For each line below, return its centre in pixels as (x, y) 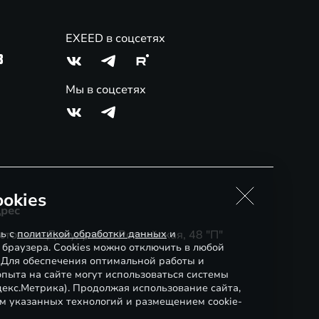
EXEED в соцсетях (115, 38)
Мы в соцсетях (106, 90)
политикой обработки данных (92, 234)
